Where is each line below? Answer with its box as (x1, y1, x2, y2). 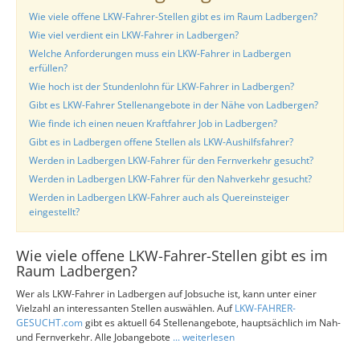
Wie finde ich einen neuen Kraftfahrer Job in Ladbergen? (29, 117, 277, 130)
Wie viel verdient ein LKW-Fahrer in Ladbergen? (29, 28, 239, 42)
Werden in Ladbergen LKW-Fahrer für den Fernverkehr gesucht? (29, 153, 313, 167)
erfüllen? (29, 61, 67, 75)
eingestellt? (29, 205, 80, 219)
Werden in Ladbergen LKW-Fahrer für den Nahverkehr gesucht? (29, 172, 312, 186)
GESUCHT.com (16, 316, 83, 329)
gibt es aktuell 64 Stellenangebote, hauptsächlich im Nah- (83, 316, 341, 329)
